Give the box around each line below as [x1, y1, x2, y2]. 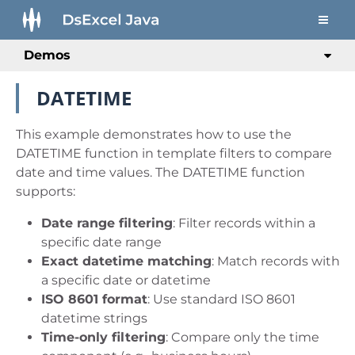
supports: [16, 184, 75, 199]
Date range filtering [41, 216, 173, 231]
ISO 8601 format [41, 292, 147, 307]
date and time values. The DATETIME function [16, 165, 305, 180]
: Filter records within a [173, 216, 315, 231]
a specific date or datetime [41, 273, 211, 288]
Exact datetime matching [41, 254, 212, 269]
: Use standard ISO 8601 [147, 292, 296, 307]
